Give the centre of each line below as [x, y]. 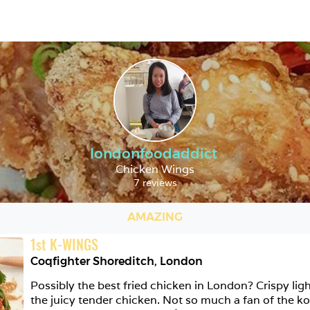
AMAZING [155, 217]
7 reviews [155, 183]
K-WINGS [74, 244]
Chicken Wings [155, 169]
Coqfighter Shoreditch [92, 261]
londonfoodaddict [153, 154]
